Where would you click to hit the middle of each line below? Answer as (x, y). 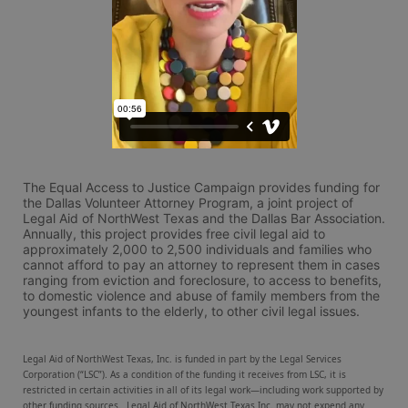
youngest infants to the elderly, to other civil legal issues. (191, 311)
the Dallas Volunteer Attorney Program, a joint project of (188, 203)
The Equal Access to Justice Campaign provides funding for (201, 187)
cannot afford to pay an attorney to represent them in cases (201, 265)
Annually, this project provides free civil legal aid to (174, 234)
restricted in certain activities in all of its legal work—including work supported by (203, 390)
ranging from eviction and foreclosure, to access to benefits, (202, 280)
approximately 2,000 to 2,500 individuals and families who (197, 249)
